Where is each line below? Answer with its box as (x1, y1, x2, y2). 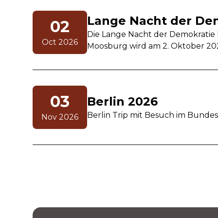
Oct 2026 (42, 37, 78, 47)
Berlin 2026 (87, 94, 158, 109)
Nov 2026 (41, 112, 79, 122)
